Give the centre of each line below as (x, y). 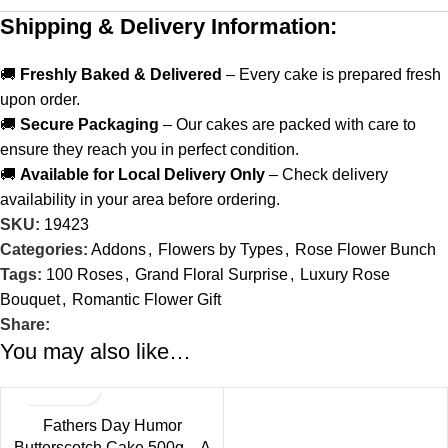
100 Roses (84, 274)
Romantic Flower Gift (146, 299)
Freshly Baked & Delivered (121, 74)
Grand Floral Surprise (211, 274)
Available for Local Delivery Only (142, 174)
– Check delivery (326, 174)
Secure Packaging (89, 124)
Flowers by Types (220, 249)
